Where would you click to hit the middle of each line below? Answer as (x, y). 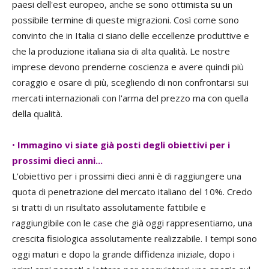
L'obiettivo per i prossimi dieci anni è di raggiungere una (127, 176)
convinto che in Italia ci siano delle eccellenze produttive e (131, 36)
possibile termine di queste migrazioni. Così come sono (125, 20)
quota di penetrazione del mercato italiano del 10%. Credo (132, 192)
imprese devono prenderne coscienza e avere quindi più (128, 67)
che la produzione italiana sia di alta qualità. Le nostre (121, 51)
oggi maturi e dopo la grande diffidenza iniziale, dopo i (123, 254)
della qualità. (37, 114)
